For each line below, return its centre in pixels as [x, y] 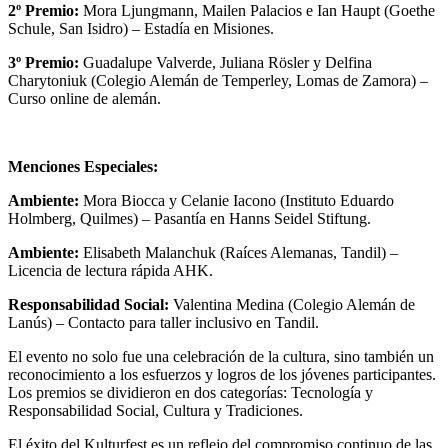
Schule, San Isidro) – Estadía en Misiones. [141, 28]
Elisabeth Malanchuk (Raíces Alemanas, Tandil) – [238, 252]
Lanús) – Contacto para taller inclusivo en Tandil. [163, 322]
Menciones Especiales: [83, 166]
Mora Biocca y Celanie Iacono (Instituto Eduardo [236, 200]
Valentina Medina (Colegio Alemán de [292, 304]
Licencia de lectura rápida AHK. [110, 270]
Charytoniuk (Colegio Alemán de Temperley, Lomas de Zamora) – [218, 80]
